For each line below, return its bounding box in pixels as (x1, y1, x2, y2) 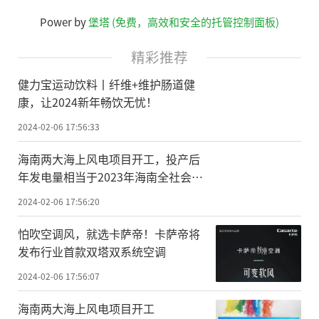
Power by (40, 14, 88, 30)
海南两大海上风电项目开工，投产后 (18, 150, 200, 168)
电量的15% (18, 186, 75, 204)
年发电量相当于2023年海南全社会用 (18, 168, 203, 186)
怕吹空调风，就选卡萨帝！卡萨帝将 (18, 224, 200, 242)
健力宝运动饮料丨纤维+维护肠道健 (18, 75, 195, 93)
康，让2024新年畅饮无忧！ (18, 93, 157, 111)
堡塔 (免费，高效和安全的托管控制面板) (88, 14, 279, 30)
